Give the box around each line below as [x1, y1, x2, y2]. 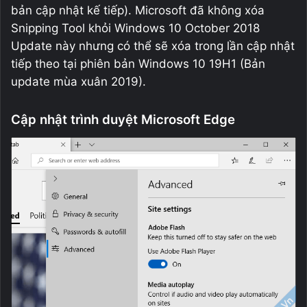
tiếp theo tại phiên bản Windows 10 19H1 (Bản [11, 56, 265, 71]
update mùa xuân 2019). [11, 74, 146, 88]
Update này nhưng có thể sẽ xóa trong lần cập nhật [11, 38, 295, 53]
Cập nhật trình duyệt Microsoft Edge [11, 111, 235, 127]
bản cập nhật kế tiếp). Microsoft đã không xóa [11, 3, 265, 17]
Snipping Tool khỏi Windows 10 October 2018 [11, 21, 260, 35]
